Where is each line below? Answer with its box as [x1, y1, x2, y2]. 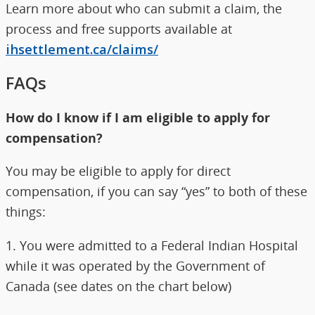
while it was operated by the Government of [6, 256, 265, 274]
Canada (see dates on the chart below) [6, 276, 231, 295]
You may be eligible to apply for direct [6, 162, 231, 180]
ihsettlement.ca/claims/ [6, 40, 158, 58]
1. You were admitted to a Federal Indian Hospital [6, 236, 298, 254]
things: [6, 202, 46, 221]
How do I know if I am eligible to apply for [6, 108, 270, 127]
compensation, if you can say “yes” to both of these [6, 182, 307, 200]
